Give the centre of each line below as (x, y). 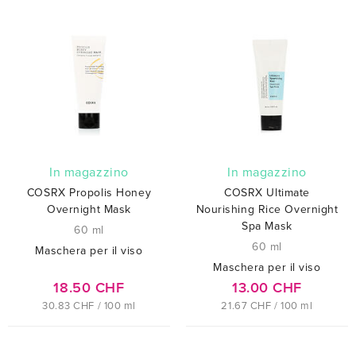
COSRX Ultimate (267, 192)
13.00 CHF (267, 287)
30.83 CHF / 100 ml (89, 306)
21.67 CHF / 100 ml (267, 306)
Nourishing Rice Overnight (267, 209)
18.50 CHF (89, 287)
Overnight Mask (89, 209)
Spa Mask (267, 226)
